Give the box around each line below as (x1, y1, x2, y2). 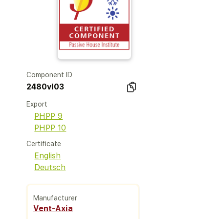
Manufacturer (33, 194, 78, 202)
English (34, 151, 61, 160)
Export (26, 100, 48, 108)
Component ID (26, 71, 73, 79)
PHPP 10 (34, 123, 66, 132)
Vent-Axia (33, 203, 73, 213)
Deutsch (34, 163, 66, 172)
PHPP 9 (34, 111, 63, 121)
